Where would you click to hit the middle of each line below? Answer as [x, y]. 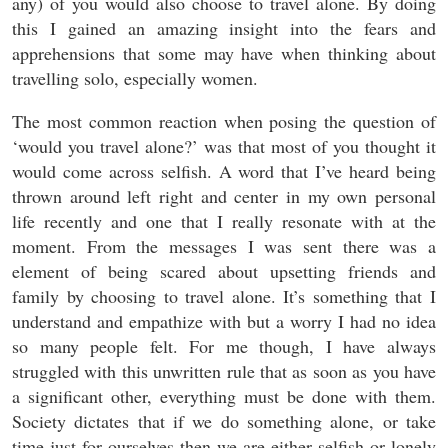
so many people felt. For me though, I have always [224, 346]
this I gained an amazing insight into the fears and [224, 28]
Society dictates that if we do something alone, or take [224, 421]
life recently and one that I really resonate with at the [224, 221]
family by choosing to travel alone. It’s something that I [224, 296]
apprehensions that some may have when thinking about [224, 53]
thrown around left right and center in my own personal [224, 196]
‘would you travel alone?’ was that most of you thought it [224, 146]
